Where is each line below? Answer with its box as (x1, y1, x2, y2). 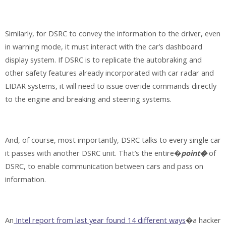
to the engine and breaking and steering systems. (5, 94, 172, 104)
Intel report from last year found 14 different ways (14, 215, 186, 225)
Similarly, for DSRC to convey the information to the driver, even (5, 29, 220, 39)
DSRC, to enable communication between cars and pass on (5, 161, 203, 171)
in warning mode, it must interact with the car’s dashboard (5, 42, 202, 52)
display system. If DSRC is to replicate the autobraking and (5, 55, 202, 65)
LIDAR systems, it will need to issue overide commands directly (5, 81, 216, 91)
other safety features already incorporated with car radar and (5, 68, 214, 78)
